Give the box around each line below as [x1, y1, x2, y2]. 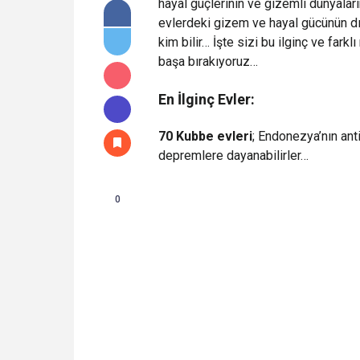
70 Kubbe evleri [158, 129, 252, 145]
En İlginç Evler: [158, 91, 255, 108]
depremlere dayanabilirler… [158, 148, 309, 164]
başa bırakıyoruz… [158, 54, 258, 70]
